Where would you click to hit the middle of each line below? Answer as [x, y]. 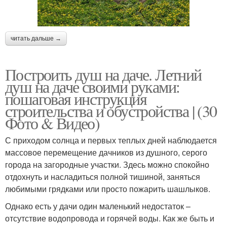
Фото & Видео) [52, 123]
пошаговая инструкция [76, 98]
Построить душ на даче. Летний [103, 74]
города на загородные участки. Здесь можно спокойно [107, 164]
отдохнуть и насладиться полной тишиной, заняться [103, 176]
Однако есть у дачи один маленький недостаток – [98, 206]
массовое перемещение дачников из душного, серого [106, 152]
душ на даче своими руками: [92, 86]
